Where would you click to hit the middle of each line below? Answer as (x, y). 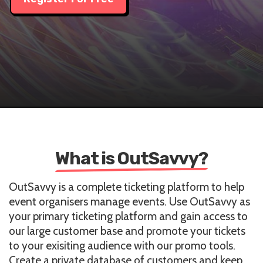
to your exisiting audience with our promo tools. (122, 246)
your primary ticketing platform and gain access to (128, 216)
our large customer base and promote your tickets (127, 231)
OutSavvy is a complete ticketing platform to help (127, 187)
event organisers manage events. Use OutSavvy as (129, 202)
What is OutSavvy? (131, 159)
